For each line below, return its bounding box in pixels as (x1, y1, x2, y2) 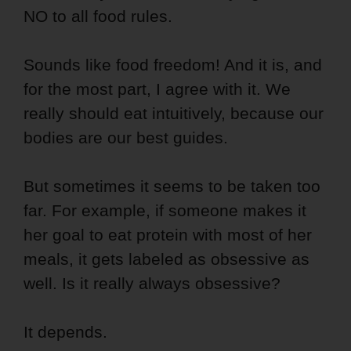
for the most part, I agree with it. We (24, 80, 291, 99)
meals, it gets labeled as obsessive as (24, 250, 309, 269)
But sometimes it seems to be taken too (24, 177, 320, 196)
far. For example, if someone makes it (24, 201, 306, 220)
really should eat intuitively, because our (24, 104, 324, 123)
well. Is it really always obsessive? (24, 274, 280, 293)
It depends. (24, 323, 107, 342)
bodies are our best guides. (24, 128, 228, 147)
